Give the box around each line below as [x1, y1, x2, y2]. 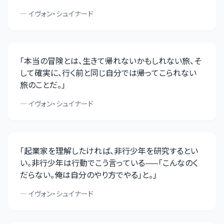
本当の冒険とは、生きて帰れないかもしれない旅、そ [24, 54, 201, 66]
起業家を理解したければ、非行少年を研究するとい [24, 144, 198, 156]
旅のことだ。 [20, 78, 61, 90]
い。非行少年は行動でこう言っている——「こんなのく [20, 156, 198, 168]
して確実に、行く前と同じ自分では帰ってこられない [20, 66, 196, 78]
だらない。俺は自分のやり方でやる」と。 [20, 168, 153, 180]
